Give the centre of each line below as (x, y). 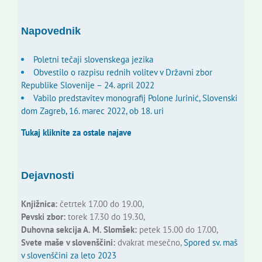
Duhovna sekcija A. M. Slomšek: (79, 229)
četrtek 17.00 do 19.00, (100, 204)
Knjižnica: (39, 204)
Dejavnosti (47, 175)
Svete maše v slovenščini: (68, 242)
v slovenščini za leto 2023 (68, 255)
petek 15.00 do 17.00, (177, 229)
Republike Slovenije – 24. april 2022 (87, 85)
